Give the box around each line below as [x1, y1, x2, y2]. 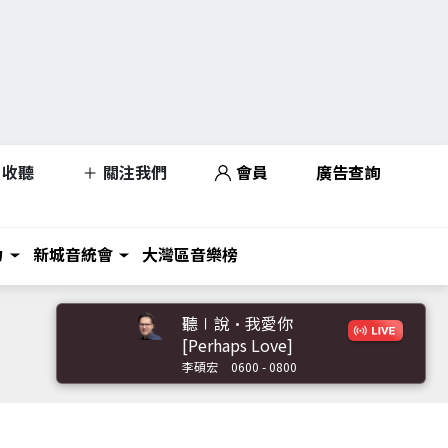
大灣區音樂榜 [142, 242, 238, 266]
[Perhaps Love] [182, 332, 293, 357]
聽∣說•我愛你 [182, 310, 293, 335]
